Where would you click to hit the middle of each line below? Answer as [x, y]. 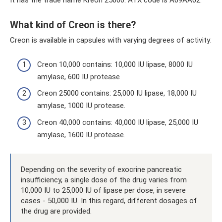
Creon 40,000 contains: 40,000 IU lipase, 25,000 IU [118, 122]
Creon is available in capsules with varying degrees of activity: [111, 40]
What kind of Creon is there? [73, 25]
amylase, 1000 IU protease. [81, 106]
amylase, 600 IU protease [79, 77]
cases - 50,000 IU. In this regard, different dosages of [109, 200]
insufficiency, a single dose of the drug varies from [104, 180]
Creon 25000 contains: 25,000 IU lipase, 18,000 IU [117, 93]
